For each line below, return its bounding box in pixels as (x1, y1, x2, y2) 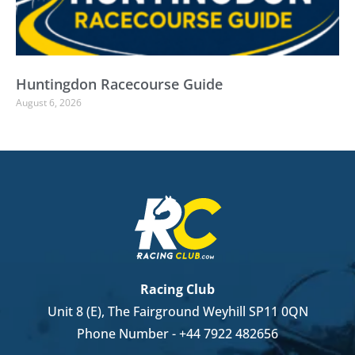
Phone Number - (77, 325, 179, 343)
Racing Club (140, 281, 215, 299)
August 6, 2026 (16, 96, 82, 110)
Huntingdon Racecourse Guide (16, 74, 223, 94)
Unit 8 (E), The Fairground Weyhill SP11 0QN (47, 303, 308, 321)
